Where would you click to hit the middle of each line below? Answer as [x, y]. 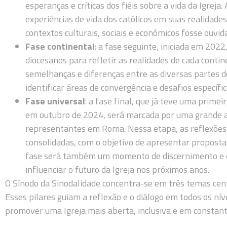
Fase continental [60, 47]
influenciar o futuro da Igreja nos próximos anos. [117, 170]
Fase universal [55, 101]
